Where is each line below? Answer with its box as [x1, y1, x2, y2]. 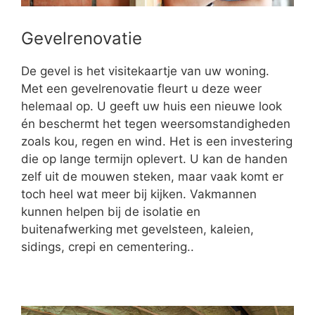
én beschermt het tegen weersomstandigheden [21, 117, 290, 131]
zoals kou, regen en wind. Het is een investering [21, 134, 292, 149]
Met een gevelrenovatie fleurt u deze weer [21, 82, 262, 96]
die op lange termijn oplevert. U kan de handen [21, 152, 288, 167]
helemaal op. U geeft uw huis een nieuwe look [21, 99, 282, 114]
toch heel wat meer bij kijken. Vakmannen [21, 187, 257, 202]
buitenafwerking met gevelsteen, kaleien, [21, 222, 254, 237]
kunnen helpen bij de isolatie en [21, 205, 200, 219]
